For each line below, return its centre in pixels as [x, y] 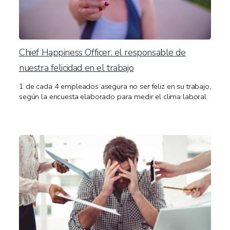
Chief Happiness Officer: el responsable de [102, 52]
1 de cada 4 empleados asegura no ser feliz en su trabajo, [115, 87]
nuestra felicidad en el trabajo [76, 68]
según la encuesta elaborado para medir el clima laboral [113, 97]
